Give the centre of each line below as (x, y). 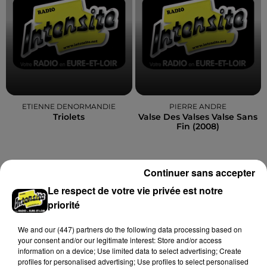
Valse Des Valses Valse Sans (198, 117)
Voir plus (229, 188)
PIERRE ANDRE (198, 106)
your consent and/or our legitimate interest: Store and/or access (120, 240)
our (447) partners (74, 229)
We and (31, 229)
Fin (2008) (198, 126)
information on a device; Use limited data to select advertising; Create (130, 250)
